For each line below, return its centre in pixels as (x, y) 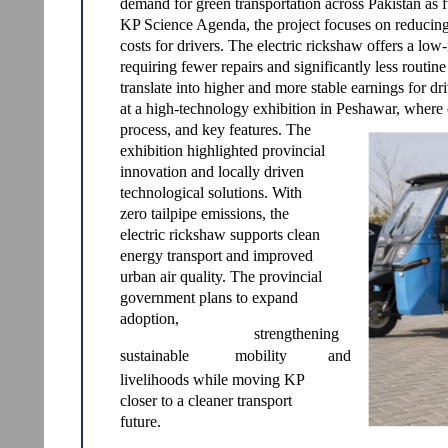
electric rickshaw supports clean (220, 234)
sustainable (154, 355)
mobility (261, 355)
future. (140, 421)
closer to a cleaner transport (206, 400)
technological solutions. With (211, 192)
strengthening (296, 333)
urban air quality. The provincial (221, 276)
